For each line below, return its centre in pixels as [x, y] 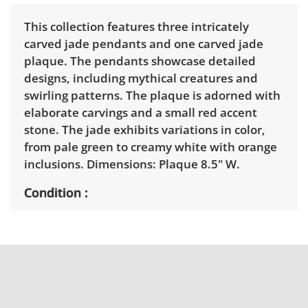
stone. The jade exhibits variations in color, [145, 130]
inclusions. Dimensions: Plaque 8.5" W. [132, 164]
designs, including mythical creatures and [141, 78]
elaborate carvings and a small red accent [141, 113]
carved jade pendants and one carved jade [144, 44]
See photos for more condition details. [131, 240]
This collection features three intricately [136, 27]
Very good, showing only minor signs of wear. [150, 223]
